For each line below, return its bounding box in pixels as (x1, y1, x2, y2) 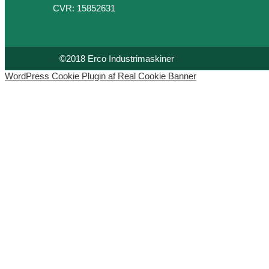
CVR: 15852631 (53, 3, 115, 13)
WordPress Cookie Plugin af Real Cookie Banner (5, 71, 196, 81)
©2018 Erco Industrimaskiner (59, 53, 174, 64)
